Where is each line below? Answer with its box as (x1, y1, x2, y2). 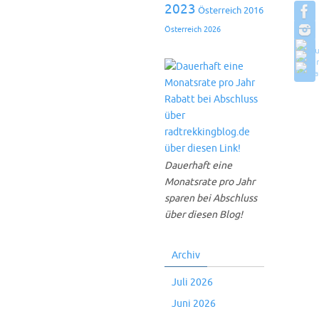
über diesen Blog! (164, 209, 243, 221)
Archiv (172, 249, 200, 261)
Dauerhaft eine (164, 159, 232, 172)
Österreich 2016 (198, 4, 263, 16)
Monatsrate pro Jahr (164, 176, 255, 188)
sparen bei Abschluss (164, 192, 257, 204)
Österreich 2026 (164, 24, 221, 34)
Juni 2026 (172, 298, 216, 310)
